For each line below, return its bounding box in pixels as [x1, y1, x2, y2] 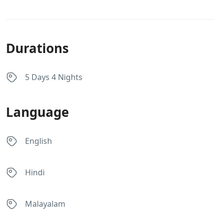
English [25, 136, 52, 147]
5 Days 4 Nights [25, 72, 82, 83]
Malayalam [25, 198, 65, 210]
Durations [6, 39, 69, 57]
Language [6, 103, 69, 121]
